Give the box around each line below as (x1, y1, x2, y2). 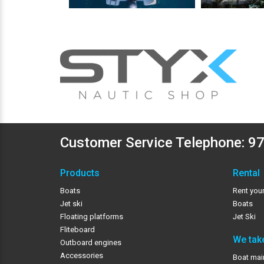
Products (60, 167, 100, 179)
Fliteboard (60, 225, 95, 234)
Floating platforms (60, 212, 123, 221)
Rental (232, 167, 260, 179)
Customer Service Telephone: (60, 134, 248, 151)
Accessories (60, 250, 103, 260)
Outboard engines (60, 237, 121, 247)
